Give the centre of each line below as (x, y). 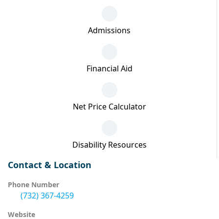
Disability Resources (109, 144)
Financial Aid (109, 68)
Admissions (109, 30)
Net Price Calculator (109, 106)
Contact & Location (50, 164)
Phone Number (33, 184)
